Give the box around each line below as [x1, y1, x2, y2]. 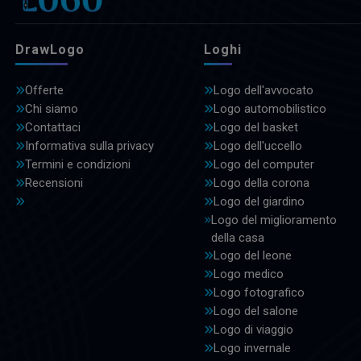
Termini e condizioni [25, 157, 131, 172]
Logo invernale [213, 341, 291, 356]
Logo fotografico [213, 285, 305, 301]
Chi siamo [25, 102, 78, 117]
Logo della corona [213, 176, 309, 191]
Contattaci [25, 120, 81, 135]
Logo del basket [213, 120, 298, 135]
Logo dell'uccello [213, 139, 302, 154]
